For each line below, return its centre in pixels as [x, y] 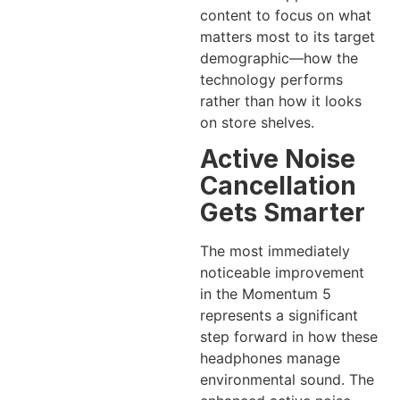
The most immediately [275, 251]
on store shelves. [257, 122]
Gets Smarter [283, 213]
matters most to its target [287, 36]
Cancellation [278, 186]
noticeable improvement [282, 273]
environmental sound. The [287, 380]
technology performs [271, 79]
